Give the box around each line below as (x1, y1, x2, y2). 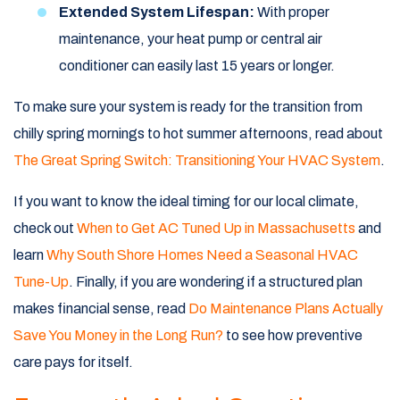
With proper (254, 4, 329, 21)
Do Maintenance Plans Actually (188, 301, 383, 317)
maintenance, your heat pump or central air (59, 31, 322, 47)
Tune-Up (13, 274, 69, 290)
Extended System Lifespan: (59, 4, 254, 21)
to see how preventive (223, 328, 362, 344)
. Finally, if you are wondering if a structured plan (69, 274, 362, 290)
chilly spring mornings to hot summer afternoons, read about (13, 126, 383, 142)
